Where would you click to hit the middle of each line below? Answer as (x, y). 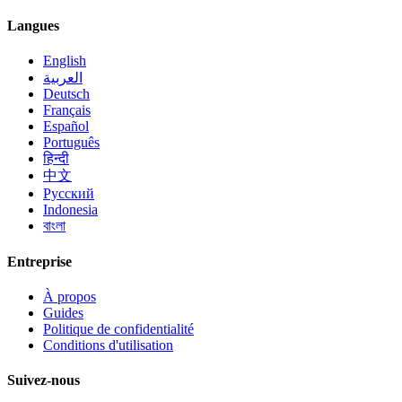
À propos (70, 296)
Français (67, 110)
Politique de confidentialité (118, 328)
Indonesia (70, 210)
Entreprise (39, 261)
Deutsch (66, 94)
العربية (63, 78)
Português (71, 143)
